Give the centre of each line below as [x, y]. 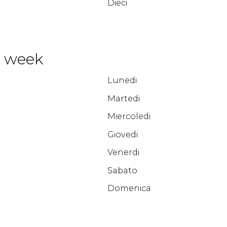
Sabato [122, 170]
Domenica [129, 188]
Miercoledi [129, 116]
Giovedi [122, 134]
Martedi [123, 98]
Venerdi [123, 152]
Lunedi [122, 80]
